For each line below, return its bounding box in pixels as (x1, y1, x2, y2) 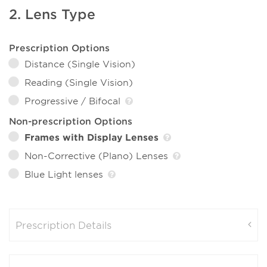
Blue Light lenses (24, 168, 106, 180)
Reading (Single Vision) (24, 76, 133, 88)
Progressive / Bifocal (24, 95, 123, 107)
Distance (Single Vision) (24, 58, 135, 70)
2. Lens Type (9, 7, 95, 22)
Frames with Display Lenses (24, 131, 159, 143)
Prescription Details (15, 219, 111, 231)
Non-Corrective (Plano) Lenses (24, 150, 171, 162)
